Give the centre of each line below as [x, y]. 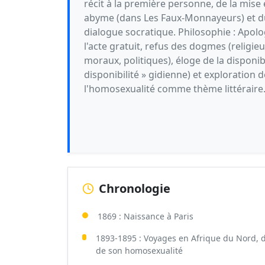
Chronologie [135, 188]
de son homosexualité [140, 251]
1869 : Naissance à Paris [146, 216]
